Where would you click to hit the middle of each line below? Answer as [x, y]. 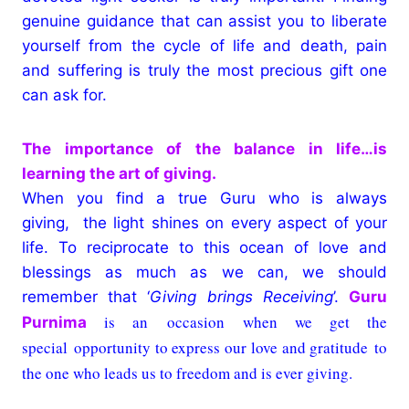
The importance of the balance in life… [198, 148]
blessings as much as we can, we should [204, 272]
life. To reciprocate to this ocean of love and [204, 247]
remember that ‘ [86, 296]
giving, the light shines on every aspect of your [204, 222]
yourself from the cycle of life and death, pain [204, 45]
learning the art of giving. [119, 173]
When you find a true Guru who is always [204, 198]
